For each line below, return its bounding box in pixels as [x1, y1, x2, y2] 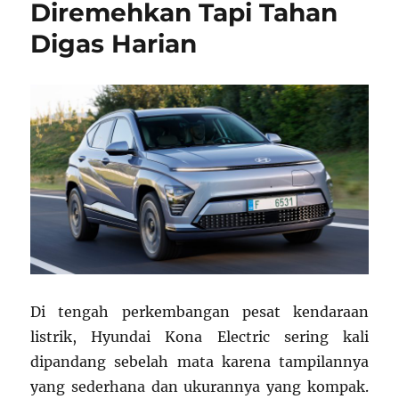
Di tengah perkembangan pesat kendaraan [30, 303, 369, 322]
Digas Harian [30, 28, 198, 59]
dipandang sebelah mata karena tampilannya [30, 353, 369, 371]
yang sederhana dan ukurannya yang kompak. [30, 378, 369, 396]
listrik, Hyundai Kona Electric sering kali [30, 328, 369, 346]
